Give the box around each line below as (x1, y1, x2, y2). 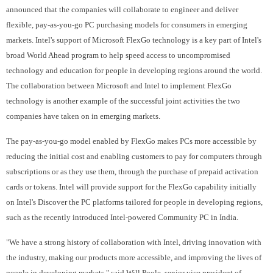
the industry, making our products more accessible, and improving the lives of (6, 253, 261, 263)
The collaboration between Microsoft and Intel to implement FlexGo (6, 81, 232, 91)
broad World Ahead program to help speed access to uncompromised (6, 51, 230, 60)
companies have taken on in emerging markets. (6, 112, 162, 121)
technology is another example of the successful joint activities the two (6, 96, 240, 106)
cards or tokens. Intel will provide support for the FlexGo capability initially (6, 182, 257, 192)
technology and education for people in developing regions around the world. (6, 66, 262, 76)
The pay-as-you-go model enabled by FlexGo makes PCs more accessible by (6, 136, 257, 146)
